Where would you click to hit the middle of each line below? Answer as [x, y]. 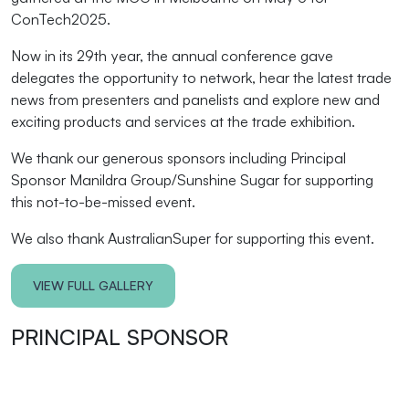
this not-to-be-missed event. [103, 201]
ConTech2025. [61, 19]
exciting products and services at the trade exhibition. [183, 121]
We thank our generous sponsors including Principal [178, 157]
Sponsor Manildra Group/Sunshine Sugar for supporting [192, 179]
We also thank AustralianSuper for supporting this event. [193, 238]
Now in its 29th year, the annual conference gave [172, 55]
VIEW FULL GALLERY [93, 285]
